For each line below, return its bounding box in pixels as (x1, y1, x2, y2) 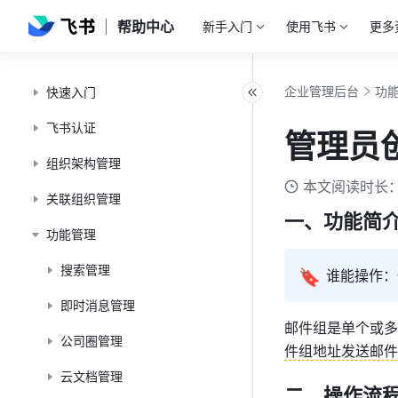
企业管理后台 (284, 84, 359, 99)
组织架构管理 (46, 155, 121, 171)
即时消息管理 (60, 298, 135, 313)
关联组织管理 (46, 191, 121, 206)
